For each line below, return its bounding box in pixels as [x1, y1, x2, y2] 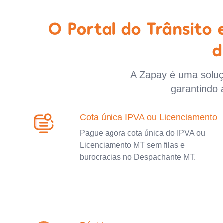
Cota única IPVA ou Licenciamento [80, 112, 217, 122]
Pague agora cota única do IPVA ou [80, 128, 205, 137]
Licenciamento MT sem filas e [80, 140, 185, 149]
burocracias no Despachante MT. [80, 152, 196, 161]
